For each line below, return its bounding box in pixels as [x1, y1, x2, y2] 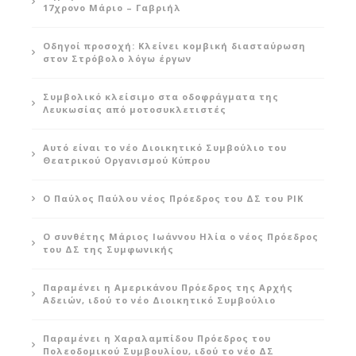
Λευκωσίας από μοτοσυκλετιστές [43, 103, 226, 115]
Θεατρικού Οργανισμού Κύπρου [43, 153, 211, 166]
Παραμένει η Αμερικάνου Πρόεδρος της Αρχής [43, 281, 293, 293]
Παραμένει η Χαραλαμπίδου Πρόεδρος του [43, 331, 271, 344]
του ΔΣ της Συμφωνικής [43, 242, 174, 255]
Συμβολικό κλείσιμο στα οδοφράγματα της [43, 90, 279, 103]
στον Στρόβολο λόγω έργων [43, 52, 192, 64]
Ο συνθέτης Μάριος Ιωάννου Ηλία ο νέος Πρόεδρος [43, 230, 319, 242]
